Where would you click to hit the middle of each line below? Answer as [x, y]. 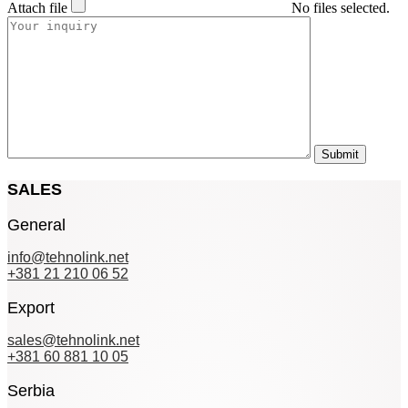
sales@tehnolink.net [73, 341]
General [36, 225]
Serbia [31, 391]
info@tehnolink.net [68, 258]
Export [31, 308]
